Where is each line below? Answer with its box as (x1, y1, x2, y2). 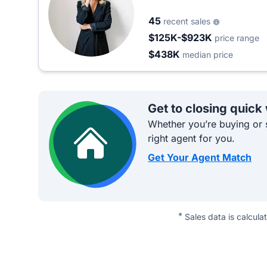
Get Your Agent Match (148, 151, 252, 163)
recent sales (163, 16, 213, 26)
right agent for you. (148, 132, 235, 144)
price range (215, 33, 259, 43)
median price (182, 49, 233, 60)
